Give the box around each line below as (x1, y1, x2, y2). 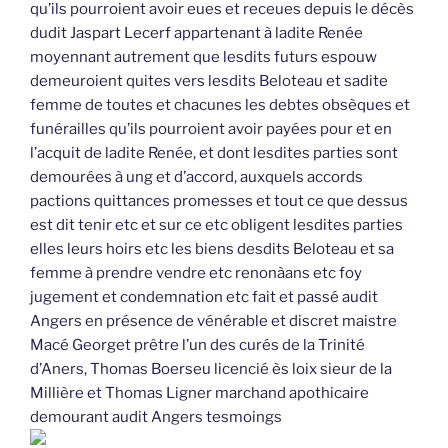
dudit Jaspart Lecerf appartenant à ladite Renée (30, 24, 363, 43)
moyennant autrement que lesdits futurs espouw (30, 48, 377, 67)
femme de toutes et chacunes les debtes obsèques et (30, 96, 410, 115)
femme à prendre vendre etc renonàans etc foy (30, 264, 362, 283)
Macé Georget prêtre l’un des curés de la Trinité (30, 336, 365, 355)
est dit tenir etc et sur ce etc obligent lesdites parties (30, 216, 403, 235)
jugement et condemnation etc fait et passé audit (30, 288, 378, 307)
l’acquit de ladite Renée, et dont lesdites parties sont (30, 144, 398, 163)
